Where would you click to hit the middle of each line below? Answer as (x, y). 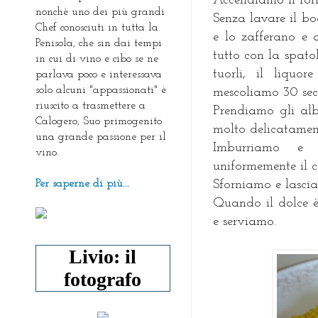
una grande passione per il (101, 137)
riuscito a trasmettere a (91, 105)
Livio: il (103, 256)
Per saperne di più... (82, 183)
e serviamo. (245, 222)
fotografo (103, 279)
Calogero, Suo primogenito (99, 121)
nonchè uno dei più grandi (100, 12)
